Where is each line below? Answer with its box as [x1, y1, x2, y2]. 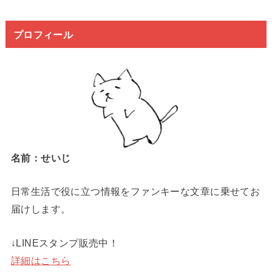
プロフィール [13, 28, 73, 40]
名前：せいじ [10, 152, 71, 163]
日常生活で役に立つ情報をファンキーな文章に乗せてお [10, 186, 260, 197]
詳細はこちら [10, 254, 71, 266]
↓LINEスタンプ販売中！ [10, 237, 119, 248]
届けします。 [10, 203, 71, 215]
